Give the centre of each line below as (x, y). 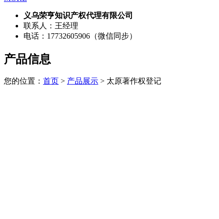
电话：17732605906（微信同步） (80, 36)
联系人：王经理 (51, 25)
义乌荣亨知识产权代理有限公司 (78, 15)
